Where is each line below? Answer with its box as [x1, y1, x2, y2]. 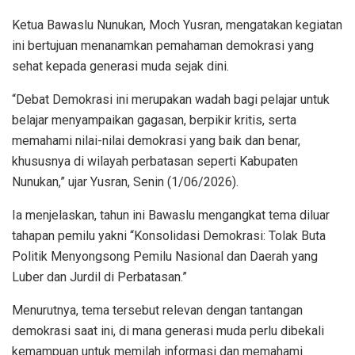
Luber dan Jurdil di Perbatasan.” [12, 269, 187, 284]
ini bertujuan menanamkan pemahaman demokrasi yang [12, 37, 314, 53]
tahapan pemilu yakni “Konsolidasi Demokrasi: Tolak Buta [12, 227, 326, 243]
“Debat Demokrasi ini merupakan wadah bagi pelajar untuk [12, 91, 330, 107]
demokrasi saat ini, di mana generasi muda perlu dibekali [12, 323, 324, 338]
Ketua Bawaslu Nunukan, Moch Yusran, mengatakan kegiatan [12, 17, 342, 32]
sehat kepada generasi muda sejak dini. [12, 58, 229, 74]
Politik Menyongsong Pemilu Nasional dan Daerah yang [12, 248, 318, 264]
